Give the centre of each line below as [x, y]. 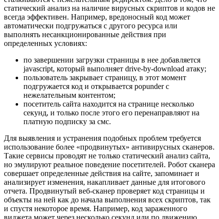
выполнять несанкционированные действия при [85, 34]
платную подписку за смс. [67, 121]
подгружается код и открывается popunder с [96, 86]
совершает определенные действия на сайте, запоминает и [102, 173]
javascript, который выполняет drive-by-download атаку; [115, 68]
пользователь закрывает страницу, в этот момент [105, 77]
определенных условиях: [45, 43]
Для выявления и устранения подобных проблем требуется [102, 138]
